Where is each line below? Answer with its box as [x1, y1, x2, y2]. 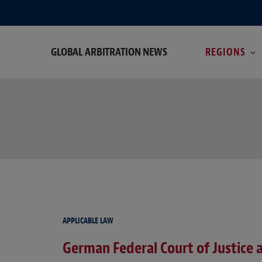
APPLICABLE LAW [63, 216, 113, 226]
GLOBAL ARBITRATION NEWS [51, 44, 167, 59]
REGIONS [205, 45, 246, 58]
